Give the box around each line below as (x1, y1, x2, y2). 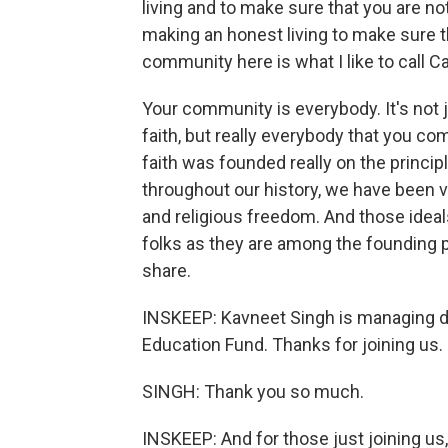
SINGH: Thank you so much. (142, 381, 364, 402)
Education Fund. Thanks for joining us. (142, 334, 443, 355)
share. (142, 260, 191, 281)
